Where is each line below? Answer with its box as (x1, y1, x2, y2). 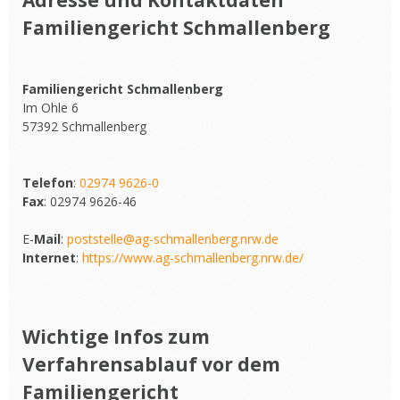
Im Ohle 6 (22, 99, 79, 116)
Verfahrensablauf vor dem (22, 352, 280, 377)
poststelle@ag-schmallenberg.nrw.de (67, 230, 279, 247)
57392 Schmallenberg (22, 118, 146, 135)
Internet (22, 249, 76, 266)
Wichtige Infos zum (22, 324, 210, 349)
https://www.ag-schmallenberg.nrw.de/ (82, 249, 304, 266)
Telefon (22, 174, 73, 191)
